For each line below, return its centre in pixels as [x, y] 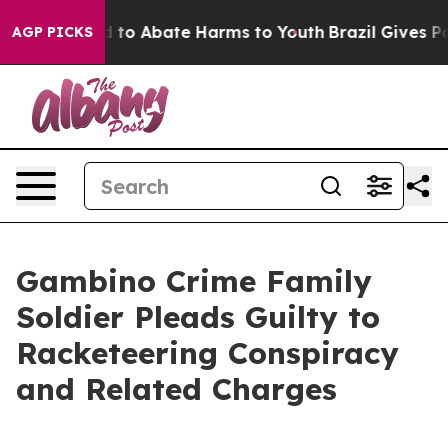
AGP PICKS [52, 32]
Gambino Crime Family [194, 281]
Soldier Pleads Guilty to [198, 317]
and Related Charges [176, 389]
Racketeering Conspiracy [207, 353]
